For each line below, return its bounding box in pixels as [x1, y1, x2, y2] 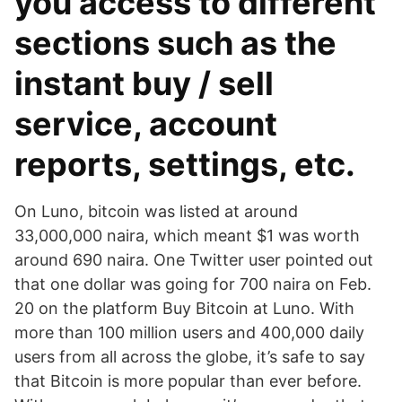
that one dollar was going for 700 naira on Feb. [14, 275, 371, 293]
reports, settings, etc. [14, 144, 355, 184]
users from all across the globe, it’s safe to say [14, 347, 365, 366]
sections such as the [14, 23, 336, 63]
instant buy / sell [14, 64, 274, 103]
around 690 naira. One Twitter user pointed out [14, 250, 373, 269]
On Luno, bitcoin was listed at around [14, 202, 298, 221]
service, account [14, 104, 277, 144]
